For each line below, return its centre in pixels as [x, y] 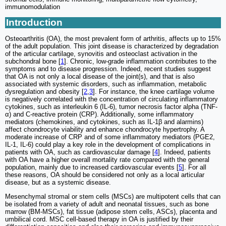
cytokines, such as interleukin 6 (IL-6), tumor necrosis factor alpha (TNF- [111, 107]
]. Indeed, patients [184, 152]
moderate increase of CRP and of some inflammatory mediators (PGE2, [110, 137]
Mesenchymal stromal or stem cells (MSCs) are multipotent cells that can [113, 196]
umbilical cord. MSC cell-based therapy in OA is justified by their [99, 219]
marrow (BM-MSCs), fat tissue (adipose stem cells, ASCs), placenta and [111, 212]
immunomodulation [33, 7]
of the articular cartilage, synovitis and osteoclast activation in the [101, 54]
